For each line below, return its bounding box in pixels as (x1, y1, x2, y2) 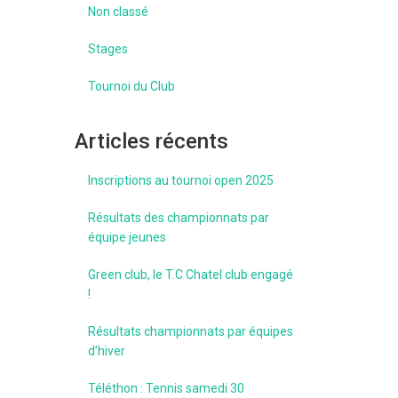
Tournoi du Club (87, 79, 175, 93)
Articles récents (74, 129, 228, 154)
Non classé (87, 4, 148, 19)
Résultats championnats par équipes (87, 324, 293, 338)
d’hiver (87, 344, 125, 358)
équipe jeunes (87, 230, 166, 244)
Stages (87, 42, 128, 56)
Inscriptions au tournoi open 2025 (87, 173, 274, 187)
